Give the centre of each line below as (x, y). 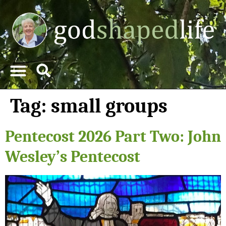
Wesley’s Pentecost (73, 156)
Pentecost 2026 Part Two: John (113, 136)
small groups (109, 106)
